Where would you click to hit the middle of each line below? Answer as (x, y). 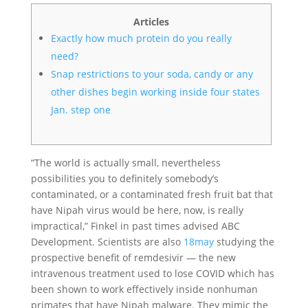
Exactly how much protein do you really (141, 38)
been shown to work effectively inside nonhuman (144, 289)
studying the (244, 242)
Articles (151, 22)
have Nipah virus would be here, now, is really (137, 210)
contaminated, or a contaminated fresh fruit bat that (152, 194)
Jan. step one (80, 110)
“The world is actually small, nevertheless (125, 163)
